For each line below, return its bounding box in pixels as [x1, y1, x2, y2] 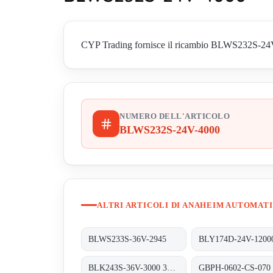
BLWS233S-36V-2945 [88, 234, 167, 244]
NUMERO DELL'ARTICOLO [119, 112, 230, 121]
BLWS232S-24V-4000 [119, 124, 220, 136]
